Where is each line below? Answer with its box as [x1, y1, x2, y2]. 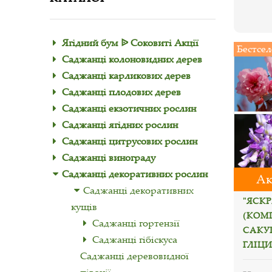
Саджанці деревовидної [80, 249, 189, 262]
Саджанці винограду [62, 151, 155, 164]
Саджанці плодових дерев [62, 85, 181, 98]
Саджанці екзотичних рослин [62, 101, 196, 115]
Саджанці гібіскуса [92, 233, 177, 246]
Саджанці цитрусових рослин [62, 134, 197, 148]
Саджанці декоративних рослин [62, 167, 208, 180]
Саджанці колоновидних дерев [62, 52, 202, 66]
